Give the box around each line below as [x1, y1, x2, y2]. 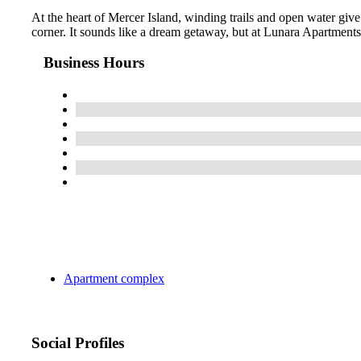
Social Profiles [31, 334, 124, 352]
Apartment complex [64, 272, 164, 286]
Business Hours [44, 54, 144, 72]
